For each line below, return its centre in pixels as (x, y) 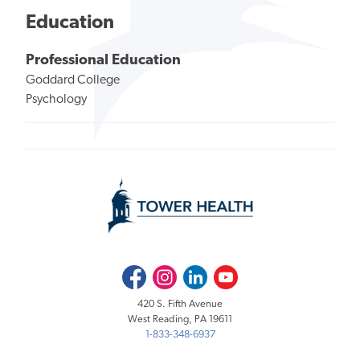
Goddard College (73, 81)
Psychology (56, 100)
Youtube (233, 273)
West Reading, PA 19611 (180, 319)
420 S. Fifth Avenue (180, 304)
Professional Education (103, 61)
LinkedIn (202, 273)
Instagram (173, 273)
